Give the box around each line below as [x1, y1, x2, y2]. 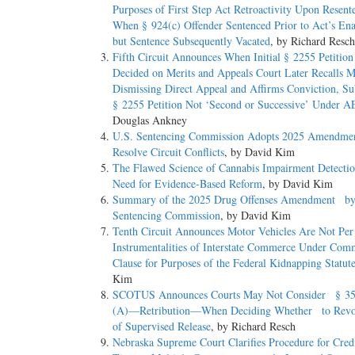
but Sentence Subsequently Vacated [113, 33, 270, 49]
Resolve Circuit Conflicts [113, 144, 224, 160]
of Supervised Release [113, 319, 211, 334]
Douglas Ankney [113, 113, 187, 128]
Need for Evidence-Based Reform [113, 176, 262, 192]
